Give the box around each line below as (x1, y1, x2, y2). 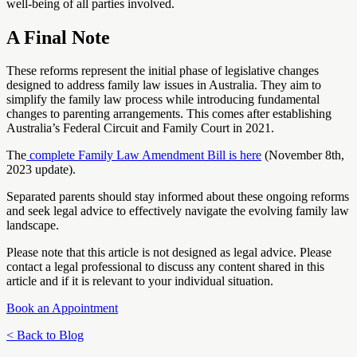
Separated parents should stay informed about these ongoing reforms (6, 190, 349, 204)
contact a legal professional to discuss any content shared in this (6, 260, 324, 274)
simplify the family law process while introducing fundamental (6, 92, 320, 107)
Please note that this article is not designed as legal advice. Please (6, 245, 331, 260)
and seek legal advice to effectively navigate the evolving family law (6, 204, 349, 218)
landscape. (6, 218, 59, 233)
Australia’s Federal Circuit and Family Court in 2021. (6, 121, 274, 135)
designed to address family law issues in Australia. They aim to (6, 78, 321, 92)
